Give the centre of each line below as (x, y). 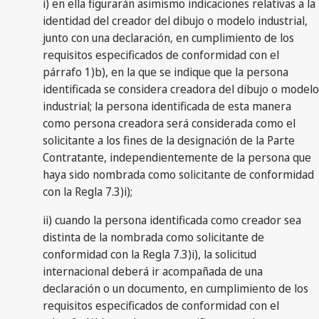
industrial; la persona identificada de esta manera (167, 106)
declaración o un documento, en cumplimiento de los (176, 288)
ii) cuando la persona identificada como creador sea (172, 220)
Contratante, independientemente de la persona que (177, 157)
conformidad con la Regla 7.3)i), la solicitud (150, 254)
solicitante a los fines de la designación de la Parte (169, 140)
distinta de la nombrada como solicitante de (153, 237)
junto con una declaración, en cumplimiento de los (168, 37)
